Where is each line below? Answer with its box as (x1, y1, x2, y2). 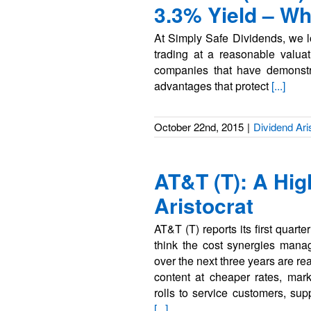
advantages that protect (154, 78, 271, 94)
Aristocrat (154, 190, 253, 220)
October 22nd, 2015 (154, 119, 244, 134)
